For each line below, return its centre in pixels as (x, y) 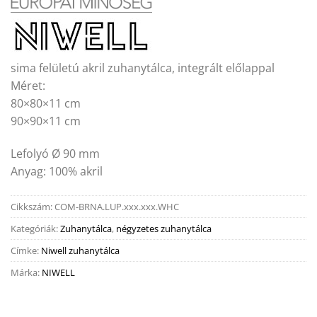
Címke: (26, 250)
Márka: (26, 272)
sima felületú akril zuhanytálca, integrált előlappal (143, 68)
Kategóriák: (35, 228)
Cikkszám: (33, 206)
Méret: (28, 85)
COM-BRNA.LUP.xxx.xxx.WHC (117, 206)
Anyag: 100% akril (57, 171)
